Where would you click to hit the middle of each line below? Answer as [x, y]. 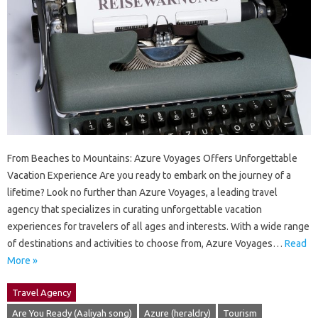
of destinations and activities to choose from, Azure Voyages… [146, 244]
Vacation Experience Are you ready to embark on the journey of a [149, 176]
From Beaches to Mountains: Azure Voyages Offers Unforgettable [152, 159]
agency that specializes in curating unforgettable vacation [135, 210]
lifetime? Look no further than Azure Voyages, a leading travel [142, 193]
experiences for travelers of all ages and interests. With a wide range [158, 227]
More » [22, 261]
